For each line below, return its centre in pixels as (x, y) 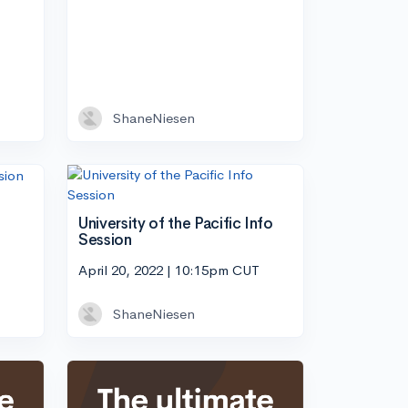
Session (105, 240)
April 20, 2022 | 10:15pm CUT (169, 270)
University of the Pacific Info (176, 223)
